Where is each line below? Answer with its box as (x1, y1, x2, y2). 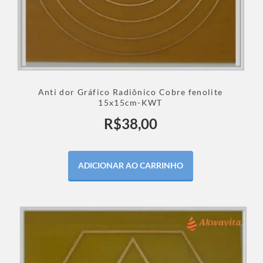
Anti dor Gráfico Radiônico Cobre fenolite (38, 87, 223, 97)
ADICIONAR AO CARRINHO (77, 160, 183, 171)
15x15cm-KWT (98, 97, 163, 108)
